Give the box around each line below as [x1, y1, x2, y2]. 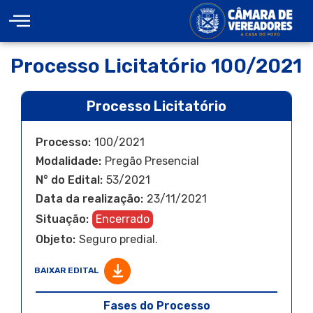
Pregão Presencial [105, 154, 199, 168]
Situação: [36, 212, 89, 226]
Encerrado [96, 212, 150, 226]
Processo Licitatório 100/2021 [10, 54, 302, 78]
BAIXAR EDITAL [34, 265, 101, 276]
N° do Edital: [36, 173, 103, 187]
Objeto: [36, 233, 75, 246]
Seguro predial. [79, 233, 158, 246]
